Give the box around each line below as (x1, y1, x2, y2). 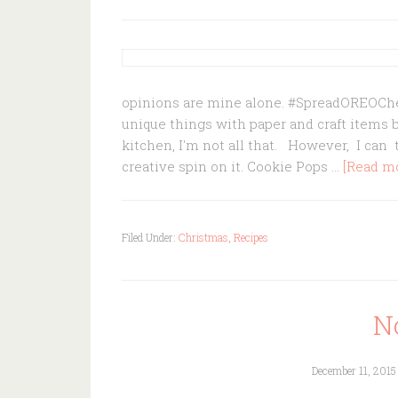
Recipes (234, 230, 268, 244)
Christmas (179, 230, 228, 244)
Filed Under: (122, 230, 179, 244)
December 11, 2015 (312, 363, 396, 378)
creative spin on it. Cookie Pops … (122, 157, 343, 175)
